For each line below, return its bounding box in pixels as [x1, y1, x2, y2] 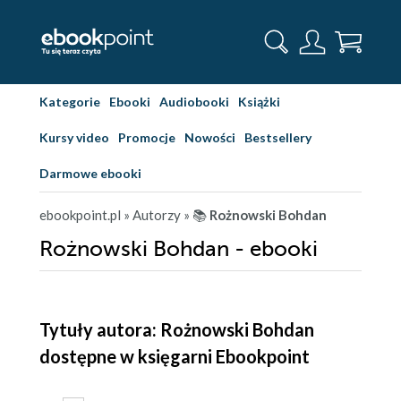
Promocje [118, 130, 175, 145]
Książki [238, 94, 280, 109]
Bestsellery [244, 130, 311, 145]
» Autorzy [124, 207, 181, 223]
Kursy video [39, 130, 109, 145]
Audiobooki [159, 94, 229, 109]
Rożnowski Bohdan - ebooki [39, 237, 318, 261]
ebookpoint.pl [39, 207, 121, 223]
